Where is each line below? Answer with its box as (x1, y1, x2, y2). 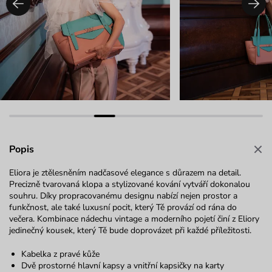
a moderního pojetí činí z (144, 212, 236, 225)
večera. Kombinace (9, 212, 78, 225)
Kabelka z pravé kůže (21, 248, 100, 260)
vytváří (183, 178, 208, 190)
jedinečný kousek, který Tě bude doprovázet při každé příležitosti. (9, 224, 251, 236)
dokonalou (210, 178, 250, 190)
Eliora (9, 166, 30, 178)
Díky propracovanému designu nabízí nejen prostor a (40, 189, 237, 202)
